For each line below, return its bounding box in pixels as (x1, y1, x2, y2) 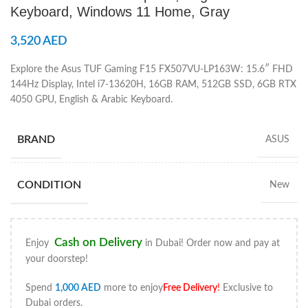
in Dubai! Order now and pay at (142, 239, 280, 249)
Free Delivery (163, 283, 217, 294)
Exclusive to (220, 283, 273, 294)
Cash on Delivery (54, 236, 142, 249)
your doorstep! (25, 254, 88, 265)
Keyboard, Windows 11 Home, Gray (10, 4, 230, 20)
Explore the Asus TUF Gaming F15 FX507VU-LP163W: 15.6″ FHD (10, 65, 293, 75)
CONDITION (17, 179, 81, 191)
